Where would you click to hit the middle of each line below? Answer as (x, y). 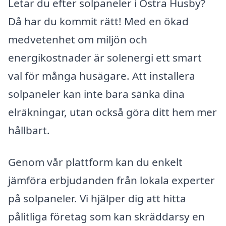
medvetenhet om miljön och (78, 39)
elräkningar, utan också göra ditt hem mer (112, 112)
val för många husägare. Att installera (102, 75)
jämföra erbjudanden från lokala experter (111, 180)
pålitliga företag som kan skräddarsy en (106, 217)
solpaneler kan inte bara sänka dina (96, 94)
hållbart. (29, 130)
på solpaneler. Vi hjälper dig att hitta (97, 199)
